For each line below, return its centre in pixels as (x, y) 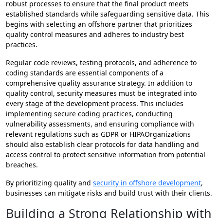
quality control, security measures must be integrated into (101, 93)
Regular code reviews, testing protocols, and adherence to (101, 63)
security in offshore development (147, 183)
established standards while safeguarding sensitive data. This (108, 14)
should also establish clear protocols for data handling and (102, 145)
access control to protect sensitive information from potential (106, 155)
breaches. (22, 165)
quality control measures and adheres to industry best (95, 35)
